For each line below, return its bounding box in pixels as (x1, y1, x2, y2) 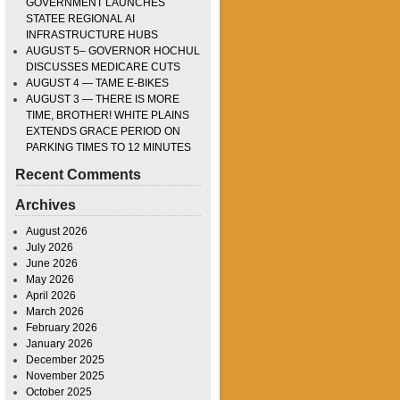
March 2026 (26, 305, 84, 319)
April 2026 (26, 289, 76, 303)
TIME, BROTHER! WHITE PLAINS (26, 109, 189, 122)
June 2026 (26, 257, 78, 271)
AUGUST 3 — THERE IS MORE (26, 93, 179, 106)
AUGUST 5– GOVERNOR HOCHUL (26, 45, 200, 58)
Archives (15, 197, 76, 213)
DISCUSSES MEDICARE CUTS (26, 61, 180, 74)
